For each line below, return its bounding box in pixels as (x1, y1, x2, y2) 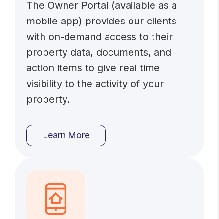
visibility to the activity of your (26, 78, 164, 89)
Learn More (43, 130, 90, 140)
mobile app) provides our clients (26, 15, 177, 27)
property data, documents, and (26, 46, 172, 58)
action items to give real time (26, 62, 160, 74)
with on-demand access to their (26, 31, 173, 43)
